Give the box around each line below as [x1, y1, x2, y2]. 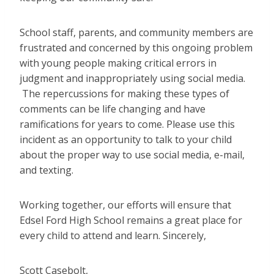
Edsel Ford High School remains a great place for [20, 213, 242, 228]
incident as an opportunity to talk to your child [20, 133, 232, 147]
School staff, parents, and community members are [20, 26, 253, 40]
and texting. [20, 163, 78, 177]
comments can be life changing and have [20, 102, 206, 116]
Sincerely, [163, 229, 206, 243]
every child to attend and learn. [20, 229, 163, 243]
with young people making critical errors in [20, 56, 217, 70]
